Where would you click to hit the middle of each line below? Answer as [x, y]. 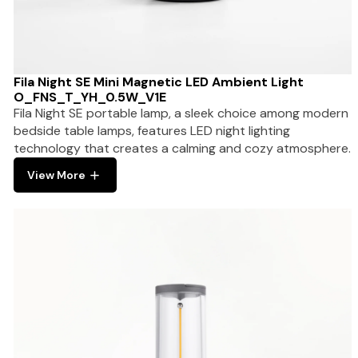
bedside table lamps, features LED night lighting [152, 131]
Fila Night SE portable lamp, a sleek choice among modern [181, 113]
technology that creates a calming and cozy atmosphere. [182, 149]
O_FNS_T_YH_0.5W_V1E [90, 97]
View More [56, 175]
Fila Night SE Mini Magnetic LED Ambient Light [159, 82]
